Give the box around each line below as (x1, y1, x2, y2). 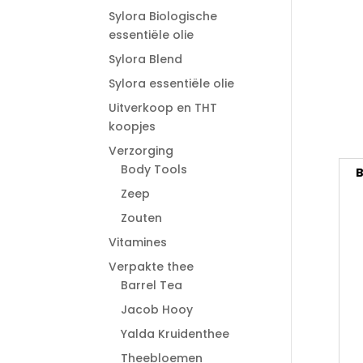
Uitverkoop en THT (109, 100, 218, 116)
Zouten (121, 210, 163, 226)
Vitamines (109, 234, 168, 250)
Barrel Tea (121, 277, 183, 293)
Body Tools (121, 161, 188, 177)
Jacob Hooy (121, 301, 194, 318)
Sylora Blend (109, 51, 183, 67)
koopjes (109, 118, 156, 135)
